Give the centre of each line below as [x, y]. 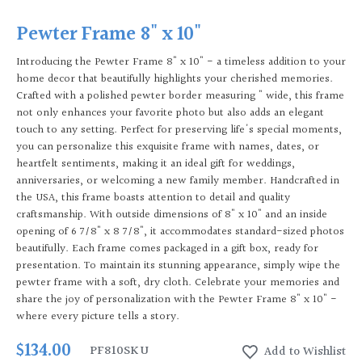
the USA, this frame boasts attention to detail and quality [153, 198]
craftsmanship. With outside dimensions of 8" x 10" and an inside [172, 215]
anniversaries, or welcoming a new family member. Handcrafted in [178, 181]
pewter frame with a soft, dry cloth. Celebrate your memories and [178, 283]
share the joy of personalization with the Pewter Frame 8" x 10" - [177, 300]
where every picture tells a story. [98, 317]
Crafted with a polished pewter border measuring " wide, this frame [180, 97]
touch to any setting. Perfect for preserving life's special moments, [179, 130]
